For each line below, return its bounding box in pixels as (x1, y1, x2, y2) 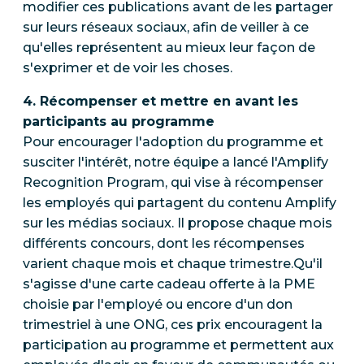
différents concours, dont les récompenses (23, 235, 305, 251)
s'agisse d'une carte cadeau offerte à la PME (23, 275, 315, 292)
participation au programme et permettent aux (23, 336, 334, 353)
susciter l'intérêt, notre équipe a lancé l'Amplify (23, 154, 328, 170)
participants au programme (23, 113, 214, 129)
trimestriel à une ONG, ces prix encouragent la (23, 316, 323, 332)
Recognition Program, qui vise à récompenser (23, 174, 323, 190)
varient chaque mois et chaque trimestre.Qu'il (23, 255, 323, 271)
